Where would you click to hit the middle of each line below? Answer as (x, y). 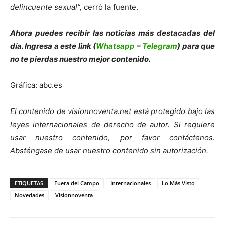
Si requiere (194, 124)
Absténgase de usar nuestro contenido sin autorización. (109, 150)
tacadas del (193, 33)
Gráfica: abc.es (36, 85)
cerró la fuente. (110, 7)
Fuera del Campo (77, 183)
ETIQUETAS (29, 183)
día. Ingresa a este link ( (53, 46)
